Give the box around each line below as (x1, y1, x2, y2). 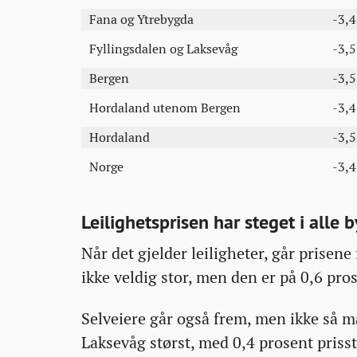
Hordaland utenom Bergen (89, 100, 241, 116)
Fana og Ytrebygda (89, 11, 194, 28)
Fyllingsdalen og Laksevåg (89, 41, 237, 57)
